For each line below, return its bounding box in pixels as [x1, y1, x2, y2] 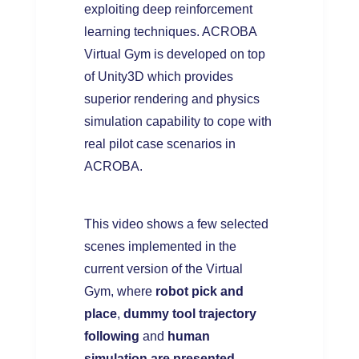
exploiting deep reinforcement [83, 2, 252, 16]
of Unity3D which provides [83, 70, 233, 83]
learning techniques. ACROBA [83, 25, 256, 38]
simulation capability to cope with [83, 115, 272, 128]
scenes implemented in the [83, 240, 236, 253]
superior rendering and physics [83, 92, 260, 106]
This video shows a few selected [83, 217, 268, 231]
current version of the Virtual [83, 262, 243, 276]
